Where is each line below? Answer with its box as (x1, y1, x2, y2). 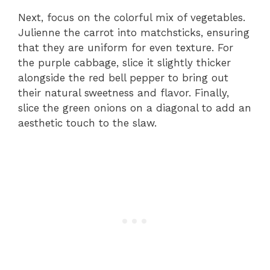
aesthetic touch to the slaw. (18, 116, 157, 129)
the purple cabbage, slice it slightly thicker (18, 56, 231, 69)
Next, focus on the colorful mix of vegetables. (18, 11, 245, 24)
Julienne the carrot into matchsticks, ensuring (18, 26, 250, 39)
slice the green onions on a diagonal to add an (18, 101, 251, 114)
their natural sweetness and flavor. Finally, (18, 86, 229, 99)
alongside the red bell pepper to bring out (18, 71, 228, 84)
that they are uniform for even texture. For (18, 41, 233, 54)
